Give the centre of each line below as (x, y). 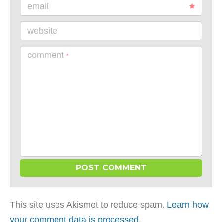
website (42, 30)
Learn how (188, 204)
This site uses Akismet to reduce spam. (88, 204)
